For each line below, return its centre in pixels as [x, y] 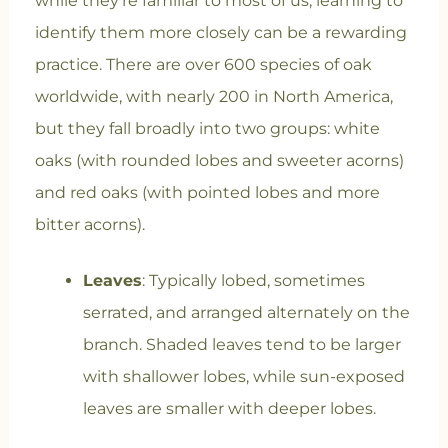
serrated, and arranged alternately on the [246, 313]
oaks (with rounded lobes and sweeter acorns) [219, 161]
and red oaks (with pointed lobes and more [207, 193]
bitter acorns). [89, 225]
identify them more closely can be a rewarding [220, 33]
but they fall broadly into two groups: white [207, 129]
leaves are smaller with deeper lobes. [229, 409]
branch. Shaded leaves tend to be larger [241, 345]
